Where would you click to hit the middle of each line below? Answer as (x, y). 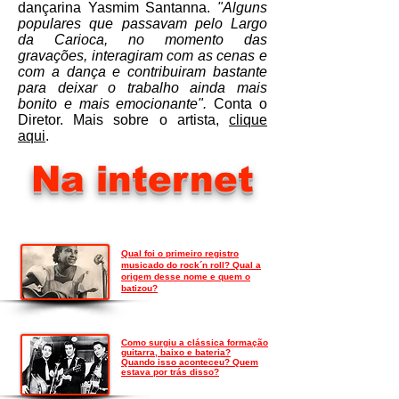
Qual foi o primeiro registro (180, 253)
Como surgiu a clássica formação (195, 342)
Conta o (237, 104)
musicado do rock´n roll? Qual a (191, 265)
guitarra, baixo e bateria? (176, 352)
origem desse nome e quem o (186, 277)
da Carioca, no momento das (142, 40)
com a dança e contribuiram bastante (142, 72)
